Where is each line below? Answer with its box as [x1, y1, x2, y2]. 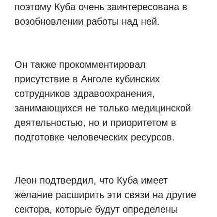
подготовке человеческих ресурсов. [15, 132, 175, 143]
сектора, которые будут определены [15, 203, 178, 215]
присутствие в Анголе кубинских [15, 74, 160, 85]
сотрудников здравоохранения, [15, 88, 155, 99]
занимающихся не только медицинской [15, 103, 191, 114]
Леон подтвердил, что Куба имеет [15, 174, 168, 186]
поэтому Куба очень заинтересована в [15, 1, 187, 13]
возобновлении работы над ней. [15, 16, 160, 27]
